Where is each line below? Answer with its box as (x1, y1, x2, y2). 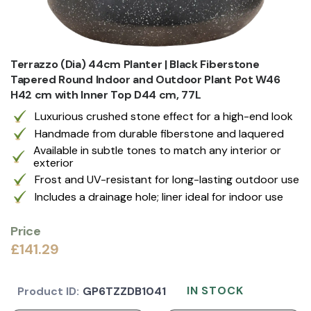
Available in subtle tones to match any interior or (33, 142, 281, 158)
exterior (33, 155, 74, 170)
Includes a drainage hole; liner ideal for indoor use (35, 189, 283, 204)
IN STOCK (187, 283, 244, 298)
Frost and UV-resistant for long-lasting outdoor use (35, 171, 299, 187)
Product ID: (17, 283, 79, 299)
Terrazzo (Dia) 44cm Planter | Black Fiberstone (10, 56, 260, 72)
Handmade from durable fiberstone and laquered (35, 126, 284, 141)
